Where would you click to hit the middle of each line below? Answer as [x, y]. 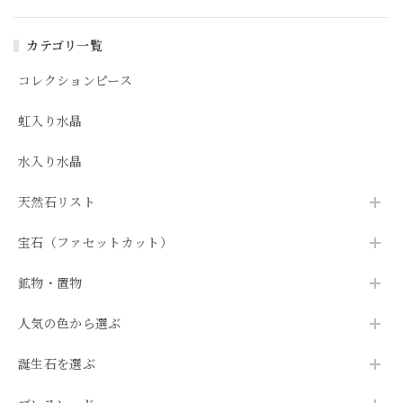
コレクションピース [75, 81]
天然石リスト [57, 202]
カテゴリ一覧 [65, 46]
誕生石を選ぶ [57, 364]
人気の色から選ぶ [70, 324]
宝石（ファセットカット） [95, 243]
